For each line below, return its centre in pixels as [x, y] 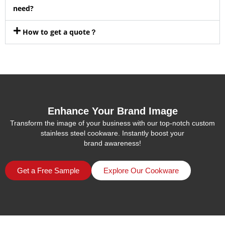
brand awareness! [113, 143]
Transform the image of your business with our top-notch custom [113, 123]
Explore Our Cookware [141, 170]
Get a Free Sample [48, 170]
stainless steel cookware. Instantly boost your [113, 133]
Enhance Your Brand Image [113, 111]
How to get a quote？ [60, 32]
